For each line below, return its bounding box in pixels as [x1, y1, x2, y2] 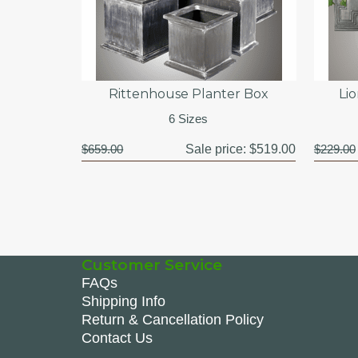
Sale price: [185, 141, 249, 156]
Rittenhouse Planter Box [108, 86, 268, 101]
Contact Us [82, 329, 153, 346]
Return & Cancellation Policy [82, 311, 264, 328]
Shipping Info [82, 292, 165, 309]
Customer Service [82, 255, 222, 274]
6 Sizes [169, 111, 209, 125]
